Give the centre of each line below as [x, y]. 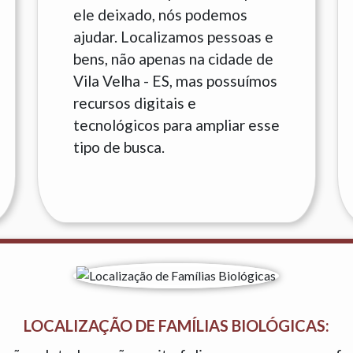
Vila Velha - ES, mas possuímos [175, 81]
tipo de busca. [119, 147]
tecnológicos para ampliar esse [176, 125]
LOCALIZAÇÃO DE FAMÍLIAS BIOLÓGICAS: [176, 325]
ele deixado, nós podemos [160, 15]
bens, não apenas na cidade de [173, 59]
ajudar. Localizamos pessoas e [173, 37]
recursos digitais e [134, 103]
